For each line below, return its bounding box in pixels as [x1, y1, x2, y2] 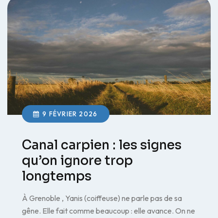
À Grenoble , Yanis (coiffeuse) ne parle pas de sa [22, 193, 182, 203]
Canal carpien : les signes [22, 137, 182, 153]
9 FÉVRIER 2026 [42, 109, 98, 118]
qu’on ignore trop [22, 152, 133, 169]
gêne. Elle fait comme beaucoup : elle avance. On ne [22, 205, 195, 216]
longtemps [22, 168, 91, 184]
